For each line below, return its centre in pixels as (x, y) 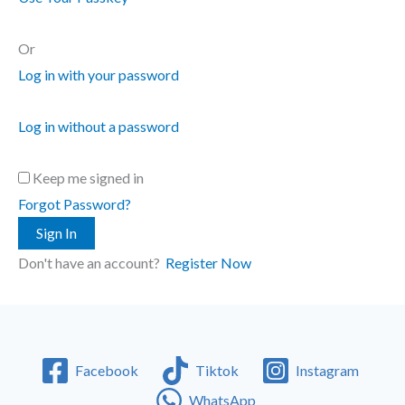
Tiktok (217, 371)
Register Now (208, 263)
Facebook (107, 371)
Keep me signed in (88, 178)
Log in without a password (99, 126)
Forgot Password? (75, 204)
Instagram (327, 371)
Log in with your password (99, 75)
